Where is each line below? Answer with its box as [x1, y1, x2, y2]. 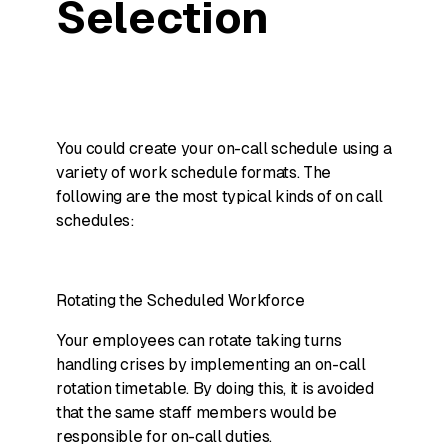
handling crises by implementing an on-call [56, 355, 366, 374]
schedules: [56, 211, 135, 230]
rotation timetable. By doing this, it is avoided [56, 379, 374, 398]
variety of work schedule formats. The [56, 163, 332, 182]
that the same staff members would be [56, 403, 337, 422]
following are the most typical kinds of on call [56, 187, 383, 206]
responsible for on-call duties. [56, 427, 273, 446]
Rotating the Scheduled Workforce [56, 291, 305, 310]
